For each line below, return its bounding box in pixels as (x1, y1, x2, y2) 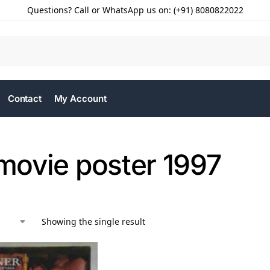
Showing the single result (42, 216, 145, 227)
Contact (7, 93, 42, 104)
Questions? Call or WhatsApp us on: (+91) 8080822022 (27, 4, 243, 16)
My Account (54, 93, 107, 104)
